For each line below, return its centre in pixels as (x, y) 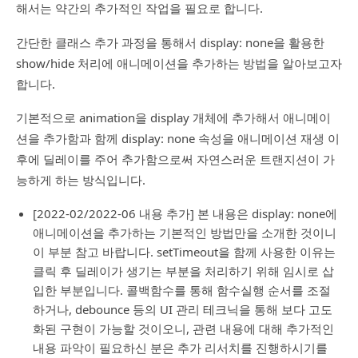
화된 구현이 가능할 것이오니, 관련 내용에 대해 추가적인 (183, 328)
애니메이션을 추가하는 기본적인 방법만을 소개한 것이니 (185, 232)
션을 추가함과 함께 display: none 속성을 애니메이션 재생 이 (178, 138)
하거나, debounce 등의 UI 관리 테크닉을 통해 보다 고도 (183, 309)
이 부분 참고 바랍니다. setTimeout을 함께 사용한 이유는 (184, 251)
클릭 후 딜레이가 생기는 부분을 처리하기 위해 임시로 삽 (183, 270)
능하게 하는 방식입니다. (81, 180)
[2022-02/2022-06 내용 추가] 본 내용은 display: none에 (185, 213)
